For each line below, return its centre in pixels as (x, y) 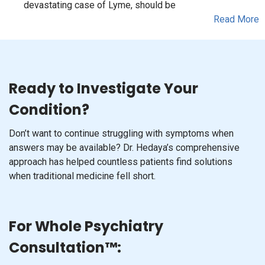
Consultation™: (65, 248)
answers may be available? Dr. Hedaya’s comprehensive (124, 148)
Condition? (49, 110)
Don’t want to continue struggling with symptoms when (121, 133)
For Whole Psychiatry (86, 226)
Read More (236, 19)
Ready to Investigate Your (104, 88)
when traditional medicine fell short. (82, 176)
